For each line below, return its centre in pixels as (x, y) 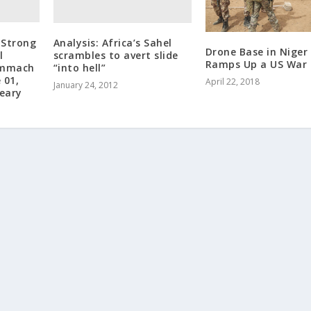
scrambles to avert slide (116, 55)
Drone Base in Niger (257, 51)
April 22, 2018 (232, 81)
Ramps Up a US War (256, 64)
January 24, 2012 (85, 85)
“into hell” (79, 67)
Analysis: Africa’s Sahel (112, 42)
